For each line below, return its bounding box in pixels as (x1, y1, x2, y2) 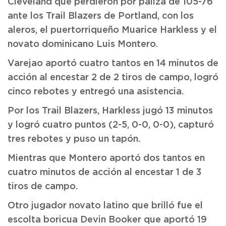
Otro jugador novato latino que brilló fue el (8, 201, 203, 210)
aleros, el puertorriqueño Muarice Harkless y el (8, 26, 217, 35)
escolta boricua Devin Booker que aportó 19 (8, 215, 207, 224)
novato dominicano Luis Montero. (8, 40, 158, 49)
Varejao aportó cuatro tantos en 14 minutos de (8, 59, 218, 68)
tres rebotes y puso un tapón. (8, 135, 140, 144)
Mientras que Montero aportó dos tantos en (8, 154, 205, 163)
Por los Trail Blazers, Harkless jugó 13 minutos (8, 106, 213, 116)
